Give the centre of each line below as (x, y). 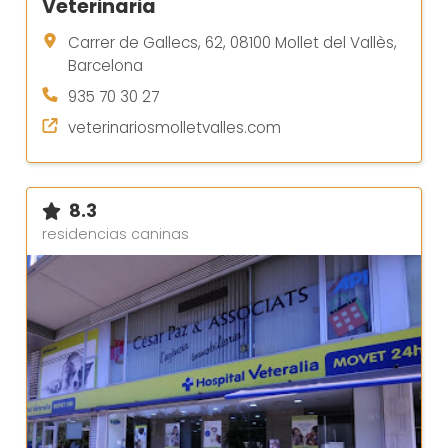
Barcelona (105, 65)
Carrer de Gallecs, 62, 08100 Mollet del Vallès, (232, 42)
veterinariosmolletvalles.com (174, 127)
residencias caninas (115, 233)
